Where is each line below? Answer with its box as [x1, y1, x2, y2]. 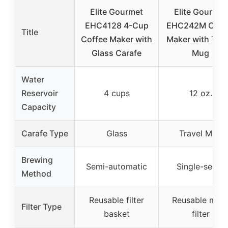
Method [21, 168, 51, 179]
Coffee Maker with [81, 34, 152, 44]
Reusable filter [89, 194, 144, 205]
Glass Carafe [92, 47, 141, 58]
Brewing [21, 154, 53, 165]
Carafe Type [21, 128, 68, 138]
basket [103, 208, 130, 219]
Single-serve [177, 161, 224, 172]
